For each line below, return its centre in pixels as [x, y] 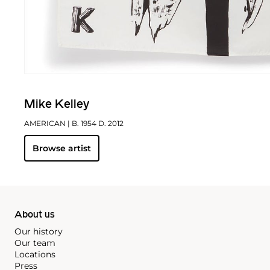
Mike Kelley [57, 105]
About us [35, 215]
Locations [35, 255]
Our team [35, 243]
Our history [39, 232]
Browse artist [62, 149]
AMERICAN [45, 124]
